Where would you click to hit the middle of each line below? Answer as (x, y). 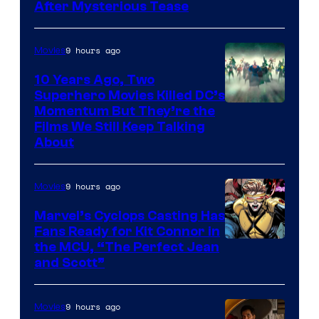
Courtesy (252, 270)
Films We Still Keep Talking (120, 127)
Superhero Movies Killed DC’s (130, 96)
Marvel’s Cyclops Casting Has (130, 216)
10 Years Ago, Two (94, 80)
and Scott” (69, 263)
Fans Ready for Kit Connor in (127, 232)
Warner (246, 113)
